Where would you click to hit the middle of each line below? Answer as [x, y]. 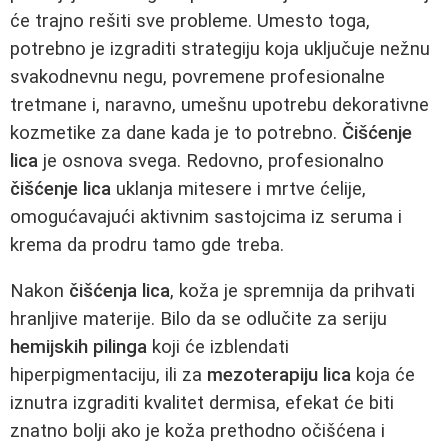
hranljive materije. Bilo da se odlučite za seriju [198, 319]
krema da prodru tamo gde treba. [147, 244]
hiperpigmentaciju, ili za [108, 375]
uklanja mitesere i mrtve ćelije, [238, 188]
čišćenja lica [119, 291]
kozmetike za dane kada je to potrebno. [176, 132]
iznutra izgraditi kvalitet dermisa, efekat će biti [202, 403]
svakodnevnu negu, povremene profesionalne [197, 76]
